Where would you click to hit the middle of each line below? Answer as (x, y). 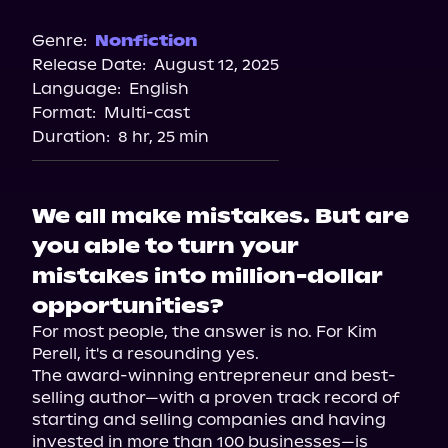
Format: (64, 112)
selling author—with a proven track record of (216, 397)
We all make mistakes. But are (220, 216)
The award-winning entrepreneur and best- (214, 375)
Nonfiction (146, 40)
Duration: (71, 136)
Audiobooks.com (224, 98)
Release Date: (89, 64)
